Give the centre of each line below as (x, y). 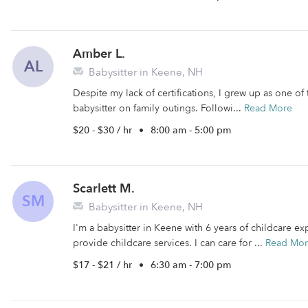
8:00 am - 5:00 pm (191, 130)
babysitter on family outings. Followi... (158, 108)
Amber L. (99, 54)
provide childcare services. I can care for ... (169, 243)
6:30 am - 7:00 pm (191, 265)
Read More (268, 108)
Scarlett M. (104, 189)
